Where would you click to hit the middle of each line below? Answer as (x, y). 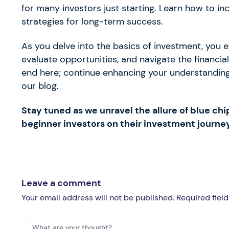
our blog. (40, 86)
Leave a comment (61, 183)
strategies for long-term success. (92, 21)
